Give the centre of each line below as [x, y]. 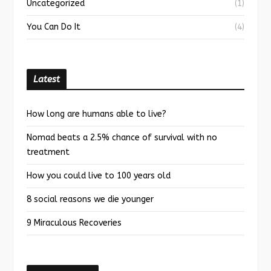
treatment [48, 152]
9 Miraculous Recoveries [74, 223]
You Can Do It [54, 27]
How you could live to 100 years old [99, 176]
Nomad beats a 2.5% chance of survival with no [122, 138]
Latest [47, 80]
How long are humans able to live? [96, 114]
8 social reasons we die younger [90, 200]
